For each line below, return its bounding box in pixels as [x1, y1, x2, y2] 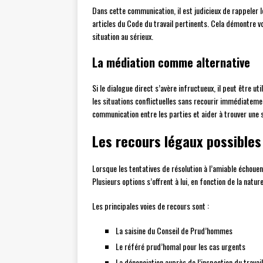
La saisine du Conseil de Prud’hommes [116, 224, 232, 237]
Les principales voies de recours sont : [92, 200, 209, 213]
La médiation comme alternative [92, 53, 250, 72]
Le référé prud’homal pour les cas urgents [116, 240, 245, 253]
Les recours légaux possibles [92, 130, 261, 152]
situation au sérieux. [92, 30, 153, 43]
